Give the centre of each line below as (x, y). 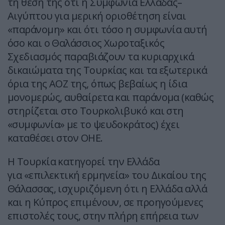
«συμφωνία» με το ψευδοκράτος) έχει (94, 125)
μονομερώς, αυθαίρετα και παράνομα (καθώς (111, 97)
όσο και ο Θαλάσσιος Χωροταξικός (86, 43)
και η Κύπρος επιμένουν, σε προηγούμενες (105, 202)
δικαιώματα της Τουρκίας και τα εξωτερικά (107, 70)
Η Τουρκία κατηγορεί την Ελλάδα (84, 162)
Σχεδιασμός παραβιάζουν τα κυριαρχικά (101, 57)
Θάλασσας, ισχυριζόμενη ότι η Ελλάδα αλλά (107, 189)
